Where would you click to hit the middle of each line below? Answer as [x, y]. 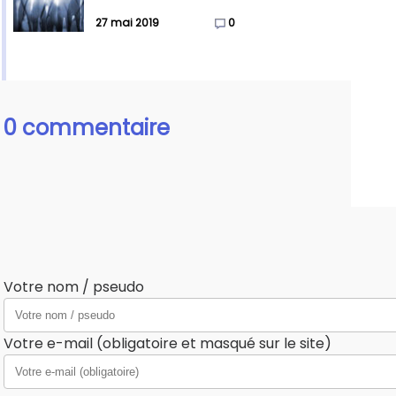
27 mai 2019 [127, 23]
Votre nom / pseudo [74, 287]
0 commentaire [87, 128]
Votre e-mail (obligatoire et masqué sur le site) [168, 344]
